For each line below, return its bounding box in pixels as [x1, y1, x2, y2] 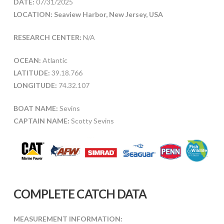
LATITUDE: [13, 68, 50, 77]
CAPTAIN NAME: [13, 116, 69, 125]
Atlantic [40, 56, 67, 65]
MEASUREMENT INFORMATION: [13, 214, 122, 223]
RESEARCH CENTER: [13, 33, 81, 42]
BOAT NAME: [13, 104, 58, 113]
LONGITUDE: [13, 81, 57, 90]
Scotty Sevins [69, 116, 114, 125]
